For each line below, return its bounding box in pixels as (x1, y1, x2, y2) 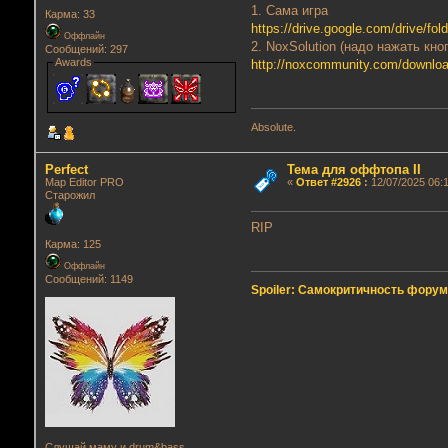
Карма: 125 (44, 238, 101, 251)
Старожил (44, 188, 95, 201)
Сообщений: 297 (44, 43, 128, 56)
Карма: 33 (44, 8, 95, 21)
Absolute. (251, 121, 297, 134)
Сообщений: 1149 (44, 273, 133, 286)
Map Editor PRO (44, 175, 124, 188)
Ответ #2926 (295, 175, 361, 188)
